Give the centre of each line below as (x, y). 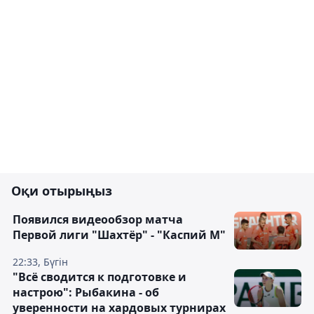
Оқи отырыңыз (62, 191)
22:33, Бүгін (40, 262)
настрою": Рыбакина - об (86, 292)
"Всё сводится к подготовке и (100, 277)
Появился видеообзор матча (98, 219)
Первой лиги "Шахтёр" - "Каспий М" (119, 235)
